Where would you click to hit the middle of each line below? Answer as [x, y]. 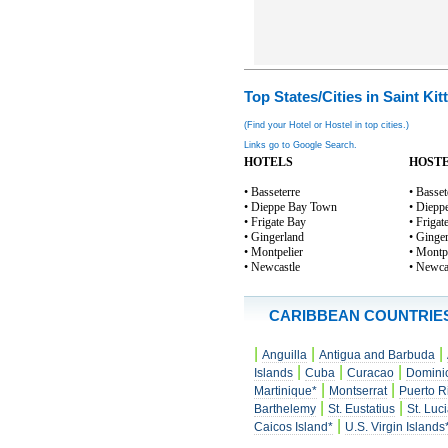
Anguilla [284, 355]
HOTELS [268, 162]
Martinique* [285, 391]
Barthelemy [285, 409]
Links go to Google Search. [300, 145]
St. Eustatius [361, 409]
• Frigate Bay [275, 222]
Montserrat [358, 391]
